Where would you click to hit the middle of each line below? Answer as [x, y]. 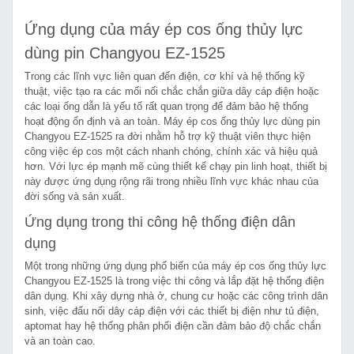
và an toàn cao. [60, 341]
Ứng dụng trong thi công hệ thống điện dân [160, 222]
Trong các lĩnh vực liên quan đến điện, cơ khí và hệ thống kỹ [165, 76]
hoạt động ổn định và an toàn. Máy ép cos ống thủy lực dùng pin [172, 121]
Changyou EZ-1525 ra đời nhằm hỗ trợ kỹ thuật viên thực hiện [168, 136]
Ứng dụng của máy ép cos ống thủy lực [164, 29]
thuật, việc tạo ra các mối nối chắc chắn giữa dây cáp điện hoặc [172, 91]
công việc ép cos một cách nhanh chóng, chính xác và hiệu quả [171, 151]
